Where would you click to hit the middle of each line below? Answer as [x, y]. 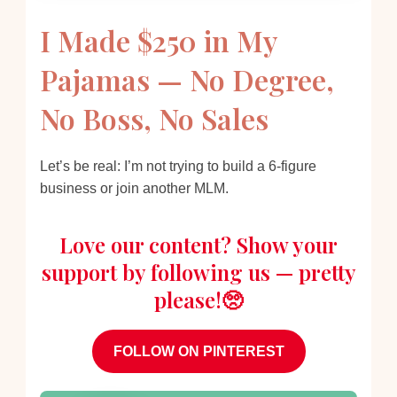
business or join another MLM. [134, 189]
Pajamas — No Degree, [187, 79]
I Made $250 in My [158, 40]
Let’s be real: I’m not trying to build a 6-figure [178, 167]
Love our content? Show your [198, 245]
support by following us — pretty [198, 272]
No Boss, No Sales [154, 118]
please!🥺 [198, 300]
